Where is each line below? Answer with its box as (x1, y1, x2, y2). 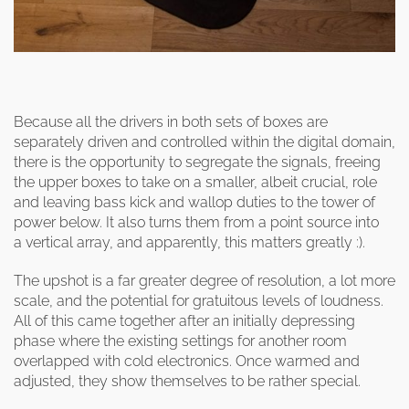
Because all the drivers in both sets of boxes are (14, 113, 328, 131)
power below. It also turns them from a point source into (14, 214, 379, 231)
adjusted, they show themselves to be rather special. (14, 372, 361, 390)
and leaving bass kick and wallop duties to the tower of (14, 194, 375, 211)
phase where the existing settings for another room (14, 332, 347, 350)
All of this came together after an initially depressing (14, 312, 355, 330)
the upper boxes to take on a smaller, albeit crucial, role (14, 173, 377, 191)
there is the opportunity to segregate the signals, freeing (14, 153, 381, 171)
